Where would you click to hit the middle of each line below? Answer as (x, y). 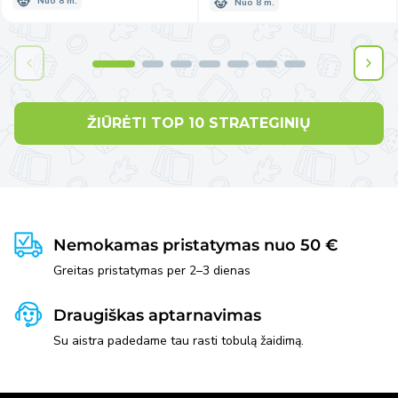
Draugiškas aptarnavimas (157, 316)
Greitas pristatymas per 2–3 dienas (152, 271)
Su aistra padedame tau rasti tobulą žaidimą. (179, 341)
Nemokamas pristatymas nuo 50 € (195, 246)
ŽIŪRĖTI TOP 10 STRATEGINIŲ (199, 123)
